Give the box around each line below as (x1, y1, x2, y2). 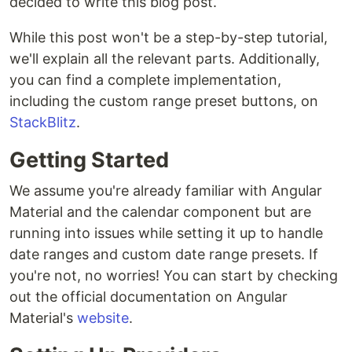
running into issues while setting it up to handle (9, 224, 323, 241)
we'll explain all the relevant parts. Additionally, (9, 49, 320, 67)
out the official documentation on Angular (9, 288, 288, 305)
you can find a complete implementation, (9, 71, 281, 88)
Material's (9, 309, 77, 326)
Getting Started (9, 146, 169, 173)
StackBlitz (9, 113, 76, 130)
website (77, 309, 129, 326)
